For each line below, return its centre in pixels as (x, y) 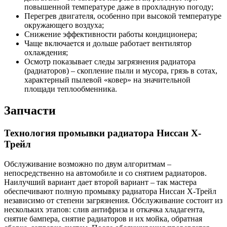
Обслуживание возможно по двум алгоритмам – (88, 164)
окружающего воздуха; (64, 25)
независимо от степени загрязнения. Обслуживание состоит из (113, 200)
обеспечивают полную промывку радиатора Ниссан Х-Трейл (110, 191)
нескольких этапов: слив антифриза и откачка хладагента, (104, 209)
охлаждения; (46, 53)
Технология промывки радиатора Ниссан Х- (103, 133)
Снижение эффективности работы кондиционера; (111, 34)
